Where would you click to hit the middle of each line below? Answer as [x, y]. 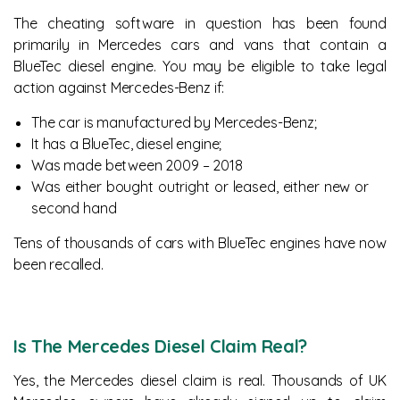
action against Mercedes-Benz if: [119, 87]
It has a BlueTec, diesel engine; [127, 144]
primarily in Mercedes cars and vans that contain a [200, 45]
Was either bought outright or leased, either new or [200, 187]
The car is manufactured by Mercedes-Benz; [174, 122]
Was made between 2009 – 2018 [137, 165]
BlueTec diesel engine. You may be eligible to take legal [200, 66]
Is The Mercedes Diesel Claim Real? [161, 346]
